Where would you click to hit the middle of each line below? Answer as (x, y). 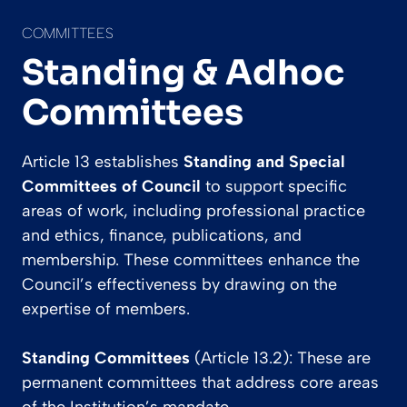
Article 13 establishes (103, 162)
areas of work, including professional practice (194, 211)
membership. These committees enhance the (191, 260)
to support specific (274, 187)
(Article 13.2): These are (280, 358)
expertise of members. (106, 309)
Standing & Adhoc (183, 73)
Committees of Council (111, 187)
